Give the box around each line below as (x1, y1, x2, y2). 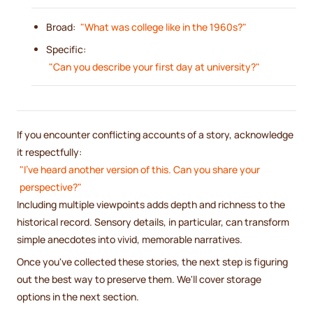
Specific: (46, 42, 86, 56)
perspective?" (19, 180, 82, 194)
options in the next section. (17, 289, 139, 303)
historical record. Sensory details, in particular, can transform (17, 214, 289, 228)
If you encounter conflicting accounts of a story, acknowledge (17, 127, 293, 141)
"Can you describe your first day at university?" (48, 59, 260, 73)
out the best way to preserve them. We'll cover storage (17, 272, 261, 286)
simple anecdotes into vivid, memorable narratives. (17, 232, 242, 246)
